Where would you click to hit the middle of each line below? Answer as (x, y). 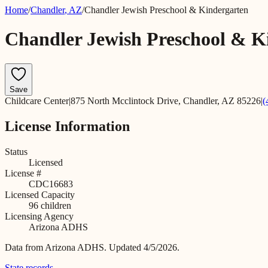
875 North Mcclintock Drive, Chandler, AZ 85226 (166, 100)
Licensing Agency (39, 216)
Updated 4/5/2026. (144, 247)
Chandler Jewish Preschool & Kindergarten (166, 10)
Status (16, 151)
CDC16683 (51, 184)
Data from (25, 247)
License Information (67, 126)
